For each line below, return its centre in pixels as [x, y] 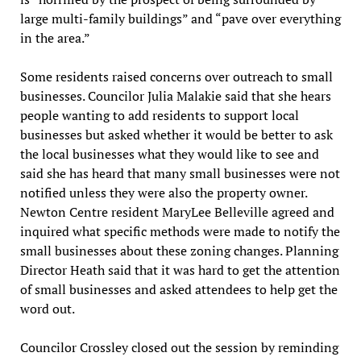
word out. [47, 308]
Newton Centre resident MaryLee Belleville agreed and [177, 212]
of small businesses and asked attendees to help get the [178, 289]
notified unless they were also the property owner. [163, 192]
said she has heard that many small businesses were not [180, 173]
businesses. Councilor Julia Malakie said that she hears [175, 95]
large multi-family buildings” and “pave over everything [180, 18]
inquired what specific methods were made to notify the [180, 231]
